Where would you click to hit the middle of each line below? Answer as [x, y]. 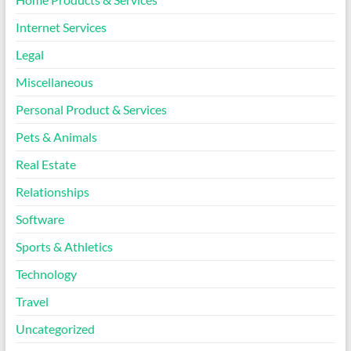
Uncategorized [55, 329]
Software [40, 219]
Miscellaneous [54, 82]
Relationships [52, 192]
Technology [46, 274]
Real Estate [45, 165]
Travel [32, 302]
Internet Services [61, 27]
